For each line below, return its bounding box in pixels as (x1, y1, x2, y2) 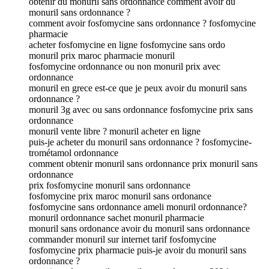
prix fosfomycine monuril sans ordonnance (29, 180, 190, 190)
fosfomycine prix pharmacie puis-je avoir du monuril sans (29, 244, 246, 255)
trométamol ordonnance (29, 147, 118, 158)
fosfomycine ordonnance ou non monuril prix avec (29, 61, 220, 71)
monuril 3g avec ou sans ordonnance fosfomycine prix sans (29, 104, 253, 115)
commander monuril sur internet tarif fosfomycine (29, 234, 216, 244)
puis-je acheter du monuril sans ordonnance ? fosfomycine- (29, 136, 252, 147)
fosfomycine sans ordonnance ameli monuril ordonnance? (29, 201, 247, 212)
